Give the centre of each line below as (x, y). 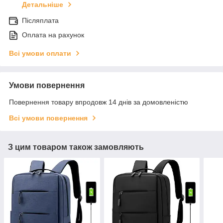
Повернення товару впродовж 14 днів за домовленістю (99, 102)
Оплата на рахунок (53, 35)
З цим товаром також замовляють (76, 147)
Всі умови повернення (48, 118)
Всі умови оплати (40, 54)
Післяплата (40, 21)
